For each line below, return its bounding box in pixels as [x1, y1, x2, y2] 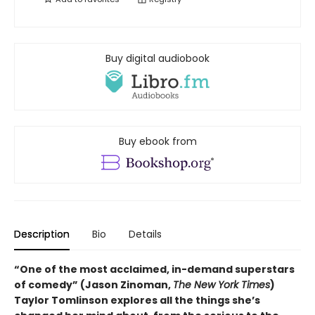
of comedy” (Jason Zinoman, [14, 278, 173, 292]
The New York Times [173, 278, 270, 292]
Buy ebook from [118, 134, 197, 149]
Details [129, 227, 162, 242]
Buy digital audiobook [105, 51, 210, 65]
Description [14, 227, 70, 242]
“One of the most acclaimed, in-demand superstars [14, 262, 295, 277]
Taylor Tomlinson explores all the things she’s [14, 293, 260, 308]
